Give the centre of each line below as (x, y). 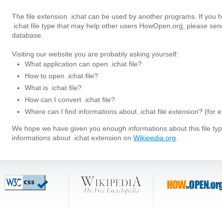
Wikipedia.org (155, 138)
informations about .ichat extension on (73, 138)
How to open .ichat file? (61, 76)
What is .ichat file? (53, 88)
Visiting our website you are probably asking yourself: (95, 54)
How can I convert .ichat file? (70, 100)
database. (28, 35)
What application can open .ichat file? (83, 64)
